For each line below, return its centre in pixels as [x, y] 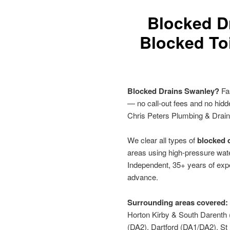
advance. [143, 177]
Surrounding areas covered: [178, 202]
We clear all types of [162, 140]
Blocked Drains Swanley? [173, 91]
